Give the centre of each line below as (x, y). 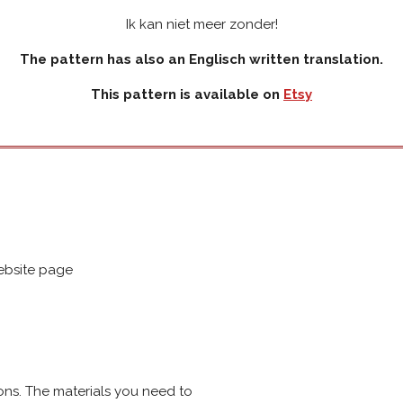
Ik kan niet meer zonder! (201, 24)
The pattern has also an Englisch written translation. (201, 59)
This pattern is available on (187, 94)
